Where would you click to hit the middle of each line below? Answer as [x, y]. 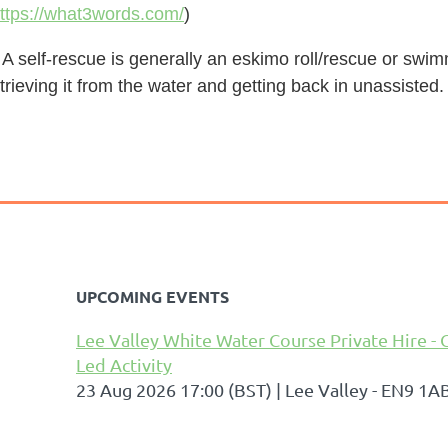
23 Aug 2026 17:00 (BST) [174, 389]
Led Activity [124, 364]
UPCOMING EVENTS [152, 296]
